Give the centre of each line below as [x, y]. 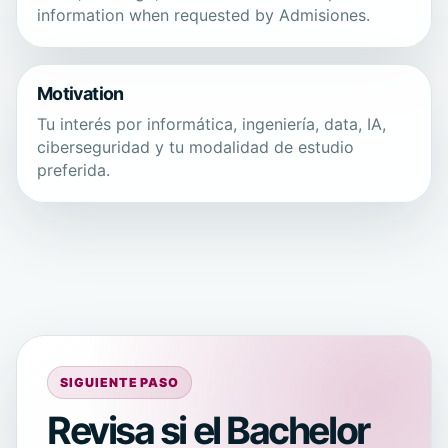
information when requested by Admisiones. [203, 14]
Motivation [80, 93]
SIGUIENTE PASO [119, 382]
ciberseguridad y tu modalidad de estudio [195, 146]
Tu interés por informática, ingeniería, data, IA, [211, 123]
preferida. [73, 169]
